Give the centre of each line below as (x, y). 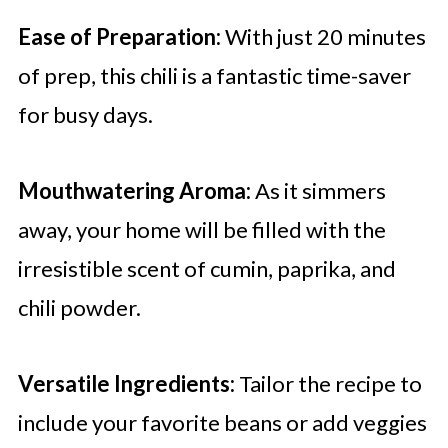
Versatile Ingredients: (126, 384)
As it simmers (318, 191)
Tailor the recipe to (328, 384)
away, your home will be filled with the (201, 230)
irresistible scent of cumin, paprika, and (206, 269)
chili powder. (79, 308)
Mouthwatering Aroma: (134, 191)
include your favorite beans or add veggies (222, 423)
